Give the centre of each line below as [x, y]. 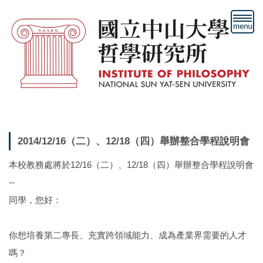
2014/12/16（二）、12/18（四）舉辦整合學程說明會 [134, 141]
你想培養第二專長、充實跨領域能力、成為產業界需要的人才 [128, 235]
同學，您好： [35, 200]
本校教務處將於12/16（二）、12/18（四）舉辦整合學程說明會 [131, 164]
